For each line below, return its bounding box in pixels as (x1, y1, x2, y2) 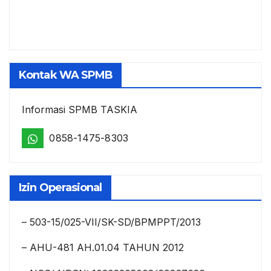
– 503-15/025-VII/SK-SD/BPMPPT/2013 (22, 215, 201, 228)
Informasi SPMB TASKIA (22, 103, 137, 116)
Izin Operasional (19, 180, 102, 194)
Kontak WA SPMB (19, 68, 113, 82)
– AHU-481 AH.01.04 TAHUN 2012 (22, 241, 184, 254)
